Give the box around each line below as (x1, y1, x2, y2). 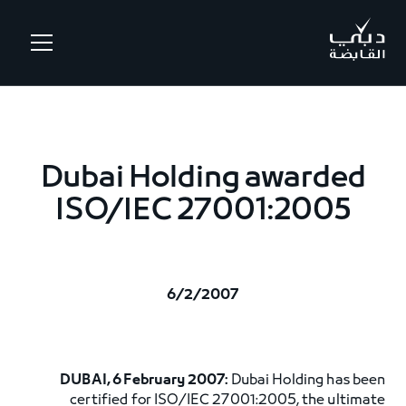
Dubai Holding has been (230, 372, 386, 390)
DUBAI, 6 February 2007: (60, 372, 231, 390)
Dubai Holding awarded (40, 159, 366, 198)
